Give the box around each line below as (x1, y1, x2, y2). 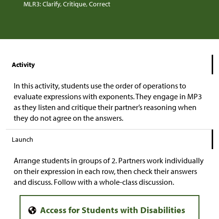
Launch (12, 135, 33, 144)
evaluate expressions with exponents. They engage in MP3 (14, 91, 202, 102)
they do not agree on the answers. (14, 113, 123, 123)
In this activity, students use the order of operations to (14, 81, 186, 91)
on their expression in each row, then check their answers (14, 166, 197, 176)
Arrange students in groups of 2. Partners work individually (14, 155, 204, 166)
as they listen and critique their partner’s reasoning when (14, 102, 197, 112)
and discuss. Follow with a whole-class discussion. (14, 177, 174, 187)
